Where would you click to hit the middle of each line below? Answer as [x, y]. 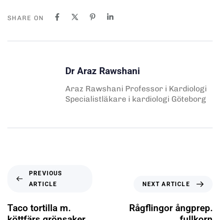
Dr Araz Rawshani [103, 71]
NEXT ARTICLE [166, 184]
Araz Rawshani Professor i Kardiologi [136, 88]
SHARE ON [26, 18]
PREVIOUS [45, 173]
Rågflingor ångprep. [171, 208]
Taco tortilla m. [39, 208]
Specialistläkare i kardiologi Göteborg [136, 99]
